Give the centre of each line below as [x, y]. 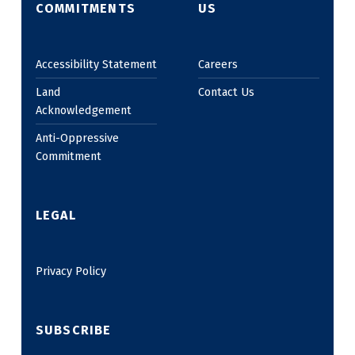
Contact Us [226, 92]
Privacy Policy [71, 271]
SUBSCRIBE [73, 330]
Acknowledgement [83, 110]
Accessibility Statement [96, 64]
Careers [218, 64]
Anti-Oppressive [77, 137]
